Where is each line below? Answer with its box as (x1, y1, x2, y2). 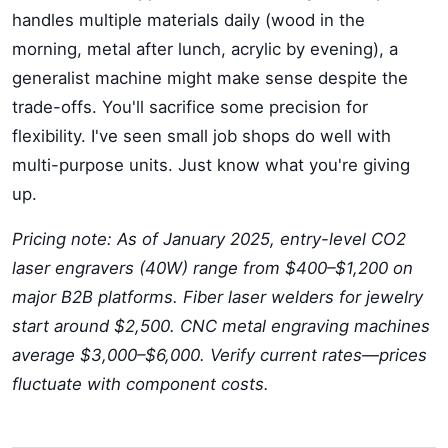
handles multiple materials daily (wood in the (12, 10, 365, 30)
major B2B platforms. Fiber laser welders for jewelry (12, 287, 423, 307)
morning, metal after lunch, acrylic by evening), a (12, 39, 398, 59)
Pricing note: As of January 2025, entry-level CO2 (12, 229, 406, 249)
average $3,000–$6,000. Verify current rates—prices (12, 345, 427, 365)
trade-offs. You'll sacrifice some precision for (12, 97, 368, 117)
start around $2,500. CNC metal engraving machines (12, 316, 430, 336)
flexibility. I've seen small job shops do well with (12, 126, 391, 146)
